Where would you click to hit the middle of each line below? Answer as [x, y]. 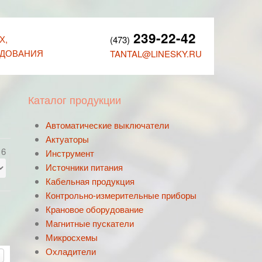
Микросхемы [72, 237]
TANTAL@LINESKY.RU [156, 54]
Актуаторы [67, 139]
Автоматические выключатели [107, 125]
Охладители [71, 251]
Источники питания [84, 167]
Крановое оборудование [94, 209]
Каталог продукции [75, 99]
